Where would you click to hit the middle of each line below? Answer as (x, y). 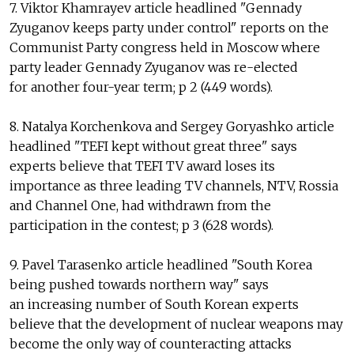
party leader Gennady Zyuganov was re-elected (154, 68)
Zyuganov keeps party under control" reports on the (169, 28)
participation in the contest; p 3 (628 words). (141, 226)
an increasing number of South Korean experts (154, 305)
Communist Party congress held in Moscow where (165, 48)
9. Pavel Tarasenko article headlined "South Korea (161, 265)
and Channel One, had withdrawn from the (140, 206)
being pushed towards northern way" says (139, 285)
